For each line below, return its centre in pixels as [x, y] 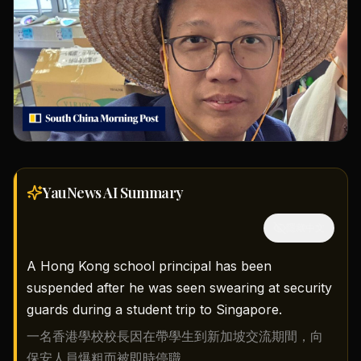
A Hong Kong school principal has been [149, 266]
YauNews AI [82, 193]
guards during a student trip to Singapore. [154, 310]
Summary [152, 193]
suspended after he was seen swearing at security [179, 288]
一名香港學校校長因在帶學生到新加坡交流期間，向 [175, 336]
